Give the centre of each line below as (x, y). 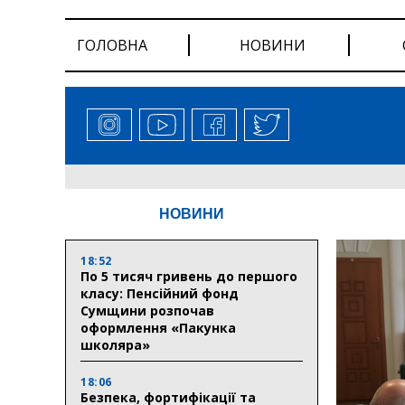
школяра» (115, 344)
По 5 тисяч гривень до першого (189, 276)
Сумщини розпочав (147, 310)
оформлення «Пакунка (158, 327)
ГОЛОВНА (113, 45)
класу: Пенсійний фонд (160, 293)
